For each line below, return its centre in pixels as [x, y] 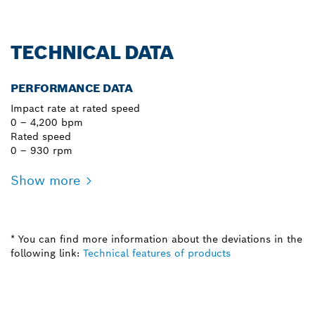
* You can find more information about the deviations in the [156, 239]
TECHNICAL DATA [92, 52]
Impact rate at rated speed [75, 108]
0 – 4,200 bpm [47, 122]
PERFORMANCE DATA [72, 88]
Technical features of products [157, 253]
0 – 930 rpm [41, 150]
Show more [45, 180]
